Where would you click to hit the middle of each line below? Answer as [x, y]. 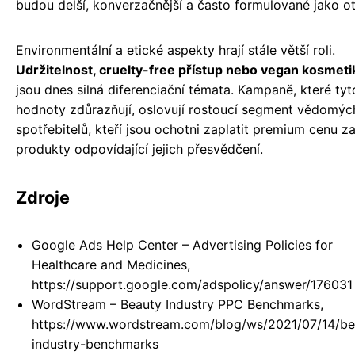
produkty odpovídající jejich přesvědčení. [139, 149]
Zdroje [43, 197]
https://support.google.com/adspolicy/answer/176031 [192, 284]
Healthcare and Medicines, [111, 264]
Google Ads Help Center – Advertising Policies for [182, 244]
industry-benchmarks [95, 344]
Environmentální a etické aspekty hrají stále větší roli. [176, 50]
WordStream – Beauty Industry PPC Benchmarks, [177, 304]
